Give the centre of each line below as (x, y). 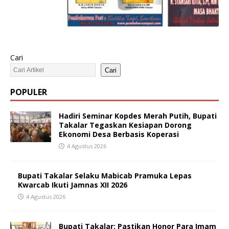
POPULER (29, 92)
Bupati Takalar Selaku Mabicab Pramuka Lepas (105, 176)
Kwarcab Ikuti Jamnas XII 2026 (73, 185)
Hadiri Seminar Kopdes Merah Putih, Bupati (138, 116)
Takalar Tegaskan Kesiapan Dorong (125, 125)
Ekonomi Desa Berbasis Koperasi (119, 134)
